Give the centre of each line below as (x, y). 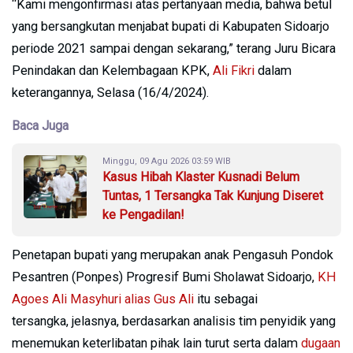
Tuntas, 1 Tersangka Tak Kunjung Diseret (213, 195)
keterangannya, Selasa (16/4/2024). (110, 92)
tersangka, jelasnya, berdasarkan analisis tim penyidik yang (174, 321)
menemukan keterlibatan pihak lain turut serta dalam (156, 343)
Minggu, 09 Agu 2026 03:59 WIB (167, 161)
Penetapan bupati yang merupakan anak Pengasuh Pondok (173, 255)
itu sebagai (226, 299)
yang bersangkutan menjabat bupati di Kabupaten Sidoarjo (171, 26)
